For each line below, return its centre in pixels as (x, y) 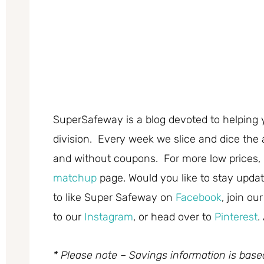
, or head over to (174, 217)
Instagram (109, 217)
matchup (75, 178)
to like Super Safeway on (114, 198)
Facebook (199, 198)
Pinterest (236, 217)
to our (69, 217)
